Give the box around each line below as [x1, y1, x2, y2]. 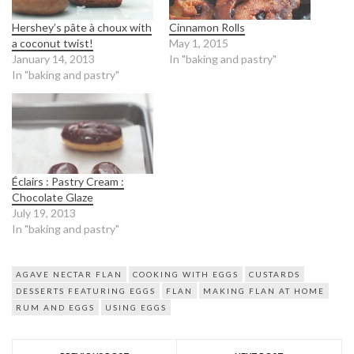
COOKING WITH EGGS [133, 269, 239, 280]
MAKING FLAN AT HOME [203, 286, 325, 296]
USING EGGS [105, 303, 167, 313]
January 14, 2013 [12, 51, 95, 66]
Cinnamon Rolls [169, 20, 245, 34]
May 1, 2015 [169, 36, 228, 50]
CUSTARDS [249, 269, 300, 280]
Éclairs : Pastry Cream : [12, 175, 124, 189]
